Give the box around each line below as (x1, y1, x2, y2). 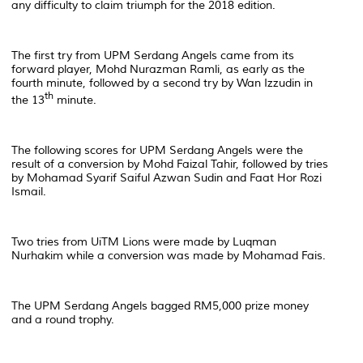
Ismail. (11, 184, 46, 199)
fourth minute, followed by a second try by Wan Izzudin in (11, 76, 313, 91)
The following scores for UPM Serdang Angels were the (11, 143, 303, 157)
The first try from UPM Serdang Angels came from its (11, 49, 294, 63)
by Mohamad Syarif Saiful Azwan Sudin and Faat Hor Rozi (11, 170, 322, 185)
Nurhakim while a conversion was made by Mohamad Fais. (11, 248, 326, 263)
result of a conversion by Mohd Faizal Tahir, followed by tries (11, 156, 328, 171)
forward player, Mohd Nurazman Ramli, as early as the (11, 62, 305, 77)
